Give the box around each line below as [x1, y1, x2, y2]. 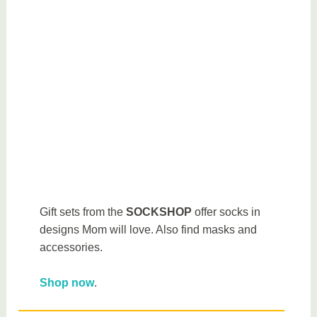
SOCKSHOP [126, 205, 192, 218]
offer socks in [192, 205, 261, 218]
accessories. [40, 241, 103, 253]
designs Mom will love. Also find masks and [40, 223, 258, 236]
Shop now [40, 277, 95, 289]
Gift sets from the [40, 205, 127, 218]
